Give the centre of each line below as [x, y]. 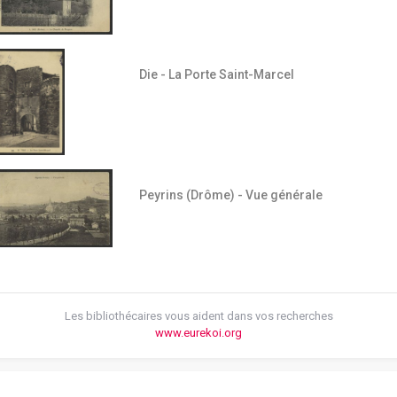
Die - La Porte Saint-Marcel [216, 75]
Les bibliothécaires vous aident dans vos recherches [198, 315]
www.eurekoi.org [198, 332]
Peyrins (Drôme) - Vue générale [230, 195]
